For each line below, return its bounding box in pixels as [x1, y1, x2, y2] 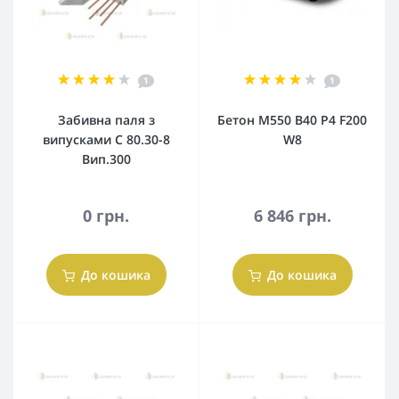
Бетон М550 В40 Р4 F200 [217, 111, 367, 128]
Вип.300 [81, 151, 131, 167]
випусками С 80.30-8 [42, 131, 170, 148]
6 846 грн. [253, 205, 331, 226]
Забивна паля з [57, 111, 155, 128]
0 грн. [83, 205, 129, 226]
